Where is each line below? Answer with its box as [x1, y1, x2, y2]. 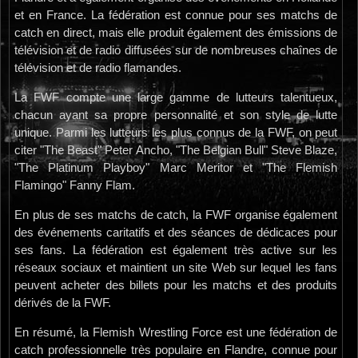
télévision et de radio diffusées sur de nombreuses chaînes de [14, 44, 338, 58]
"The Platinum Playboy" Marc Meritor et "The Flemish [14, 161, 338, 175]
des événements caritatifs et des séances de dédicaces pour [14, 226, 338, 240]
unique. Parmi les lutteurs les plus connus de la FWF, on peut [14, 126, 338, 140]
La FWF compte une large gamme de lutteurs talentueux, [14, 91, 338, 105]
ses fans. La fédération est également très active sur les [14, 244, 338, 257]
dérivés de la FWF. [14, 296, 111, 310]
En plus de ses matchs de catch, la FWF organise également [14, 209, 338, 222]
